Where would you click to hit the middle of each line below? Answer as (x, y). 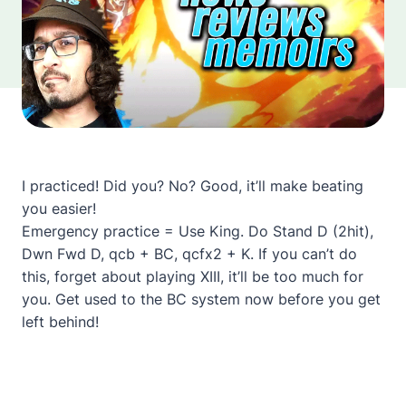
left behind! (60, 322)
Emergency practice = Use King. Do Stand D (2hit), (198, 231)
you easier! (59, 208)
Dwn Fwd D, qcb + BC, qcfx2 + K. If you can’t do (189, 254)
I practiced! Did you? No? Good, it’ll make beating (193, 186)
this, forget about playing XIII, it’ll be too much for (193, 276)
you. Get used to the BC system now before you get (201, 299)
